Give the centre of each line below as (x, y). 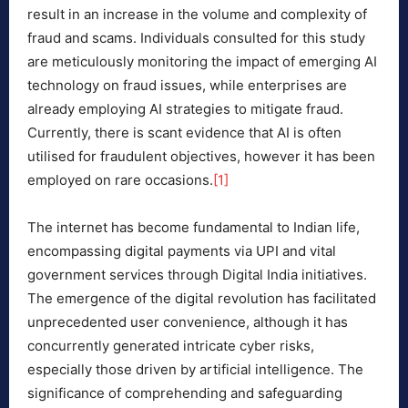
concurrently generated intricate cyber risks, (171, 346)
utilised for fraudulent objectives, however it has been (201, 157)
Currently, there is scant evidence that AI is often (184, 133)
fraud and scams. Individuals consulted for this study (196, 38)
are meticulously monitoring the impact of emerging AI (202, 62)
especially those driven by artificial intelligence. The (195, 370)
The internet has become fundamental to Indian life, (194, 228)
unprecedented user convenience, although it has (188, 322)
